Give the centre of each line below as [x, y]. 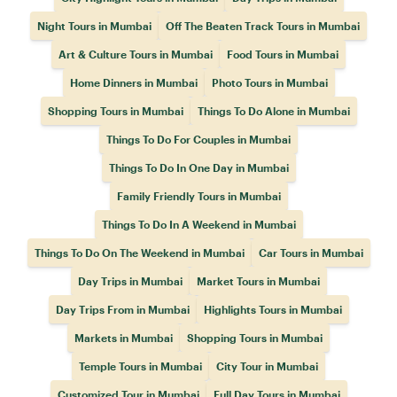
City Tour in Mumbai [267, 366]
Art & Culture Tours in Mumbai [136, 54]
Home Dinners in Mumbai [133, 82]
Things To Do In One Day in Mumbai [198, 167]
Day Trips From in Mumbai [122, 309]
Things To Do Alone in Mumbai [273, 111]
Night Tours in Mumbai [94, 26]
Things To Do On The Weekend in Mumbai [139, 253]
